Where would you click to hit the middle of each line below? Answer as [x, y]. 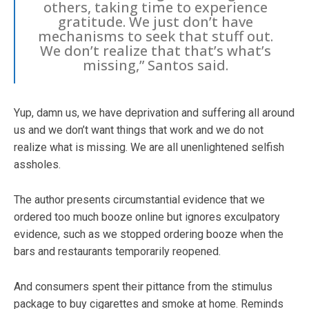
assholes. [37, 164]
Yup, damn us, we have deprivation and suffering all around [154, 112]
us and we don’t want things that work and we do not [139, 130]
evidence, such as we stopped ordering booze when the [149, 234]
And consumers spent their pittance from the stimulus [143, 286]
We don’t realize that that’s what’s [155, 50]
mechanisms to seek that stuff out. [155, 36]
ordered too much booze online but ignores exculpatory [147, 217]
